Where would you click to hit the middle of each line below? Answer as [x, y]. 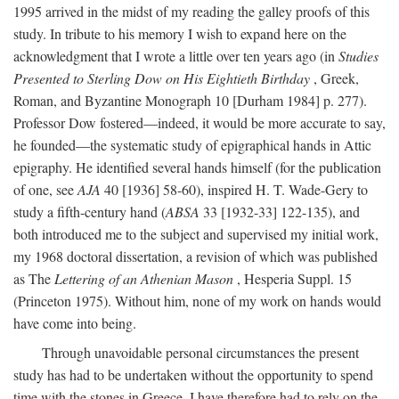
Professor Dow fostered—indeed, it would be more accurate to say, [199, 122]
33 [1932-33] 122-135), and [280, 212]
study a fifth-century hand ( [90, 212]
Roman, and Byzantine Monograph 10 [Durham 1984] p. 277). [190, 100]
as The [34, 278]
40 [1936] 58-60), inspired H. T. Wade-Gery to [234, 189]
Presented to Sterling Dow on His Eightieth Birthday [162, 78]
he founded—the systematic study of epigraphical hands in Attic [192, 145]
